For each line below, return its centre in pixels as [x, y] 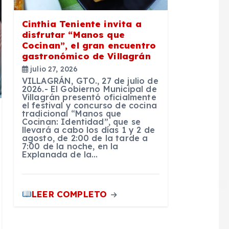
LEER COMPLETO [71, 194]
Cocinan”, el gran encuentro [89, 45]
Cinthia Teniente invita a [82, 24]
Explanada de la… [60, 155]
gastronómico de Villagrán [86, 56]
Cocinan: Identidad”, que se [81, 122]
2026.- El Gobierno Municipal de [89, 89]
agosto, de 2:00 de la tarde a [85, 138]
